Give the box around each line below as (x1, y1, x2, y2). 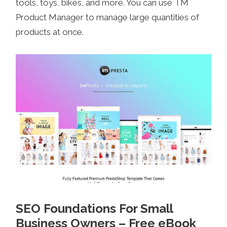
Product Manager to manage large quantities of (16, 12, 200, 22)
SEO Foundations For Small (16, 201, 173, 216)
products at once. (16, 26, 84, 37)
